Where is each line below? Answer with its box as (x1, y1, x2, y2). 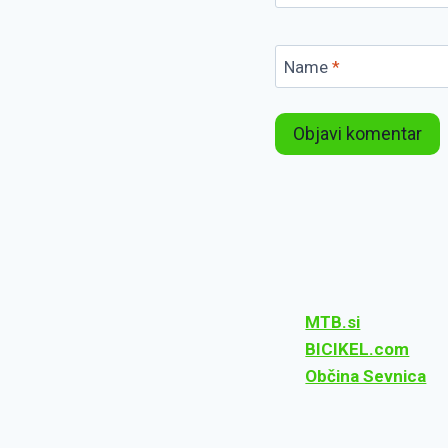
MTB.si (305, 312, 361, 333)
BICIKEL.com (305, 339, 410, 360)
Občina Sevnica (305, 366, 427, 387)
